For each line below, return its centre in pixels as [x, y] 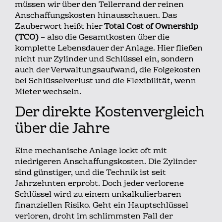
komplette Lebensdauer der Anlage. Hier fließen [109, 49]
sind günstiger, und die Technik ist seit [90, 173]
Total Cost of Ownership [151, 27]
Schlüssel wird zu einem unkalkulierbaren [98, 194]
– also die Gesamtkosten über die [104, 38]
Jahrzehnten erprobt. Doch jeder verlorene [99, 184]
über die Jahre [62, 129]
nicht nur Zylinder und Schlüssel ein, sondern [104, 60]
